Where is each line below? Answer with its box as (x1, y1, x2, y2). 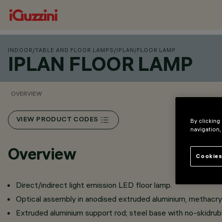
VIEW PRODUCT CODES (16, 116, 99, 124)
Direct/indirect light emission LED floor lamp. (16, 180, 172, 190)
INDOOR (8, 47, 33, 54)
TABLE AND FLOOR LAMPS (35, 47, 114, 54)
